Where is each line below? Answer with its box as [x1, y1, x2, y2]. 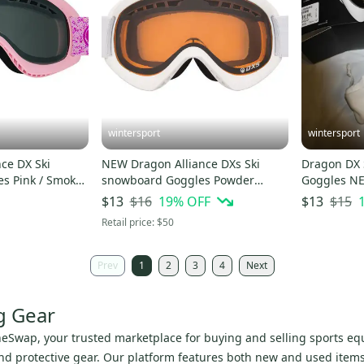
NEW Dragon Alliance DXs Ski [101, 156, 260, 172]
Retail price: [101, 215, 157, 230]
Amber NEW [141, 188, 167, 205]
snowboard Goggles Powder [101, 172, 254, 188]
